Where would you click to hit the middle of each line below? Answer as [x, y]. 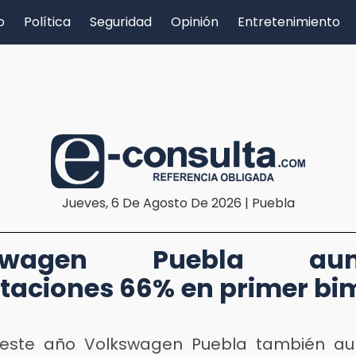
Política [47, 22]
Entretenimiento [289, 22]
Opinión [195, 22]
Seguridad [121, 22]
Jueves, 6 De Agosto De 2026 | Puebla [178, 203]
